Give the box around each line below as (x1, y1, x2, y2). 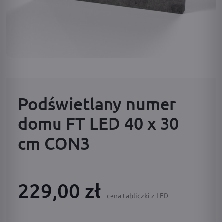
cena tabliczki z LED (107, 191, 168, 200)
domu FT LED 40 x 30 (18, 112, 179, 134)
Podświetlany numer (18, 93, 176, 114)
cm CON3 (18, 132, 90, 154)
